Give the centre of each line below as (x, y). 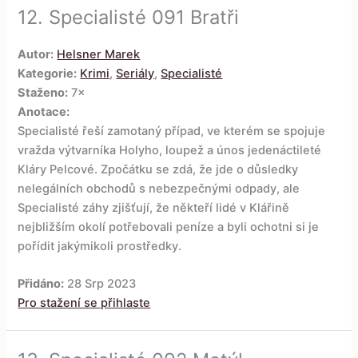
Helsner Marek (99, 54)
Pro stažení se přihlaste (84, 303)
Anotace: (44, 111)
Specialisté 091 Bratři (144, 17)
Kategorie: (48, 73)
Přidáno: (41, 284)
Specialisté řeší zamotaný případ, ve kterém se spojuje (172, 131)
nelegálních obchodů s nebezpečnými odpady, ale (159, 188)
